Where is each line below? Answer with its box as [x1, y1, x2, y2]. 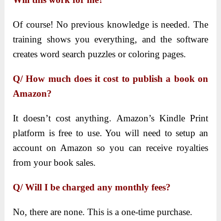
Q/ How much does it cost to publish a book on [13, 74, 208, 84]
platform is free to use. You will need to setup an [13, 128, 208, 139]
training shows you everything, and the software [13, 34, 208, 45]
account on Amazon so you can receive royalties [13, 143, 208, 153]
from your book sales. [13, 157, 96, 168]
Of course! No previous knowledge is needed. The [13, 19, 208, 30]
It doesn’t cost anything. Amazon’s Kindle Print [13, 113, 208, 124]
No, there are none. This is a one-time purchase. [13, 207, 193, 218]
